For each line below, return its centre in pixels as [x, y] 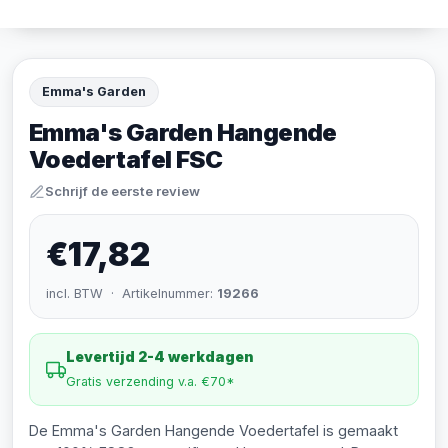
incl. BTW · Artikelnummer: [131, 293]
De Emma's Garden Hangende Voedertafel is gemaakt [213, 430]
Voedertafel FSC [125, 159]
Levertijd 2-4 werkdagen [160, 356]
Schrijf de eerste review [122, 191]
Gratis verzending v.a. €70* [150, 381]
